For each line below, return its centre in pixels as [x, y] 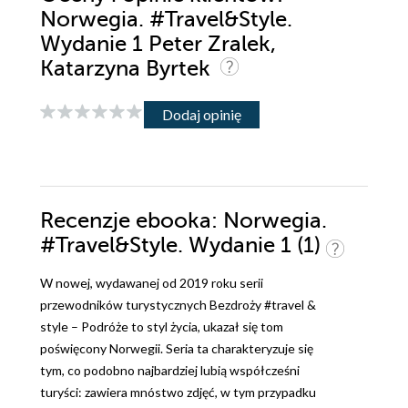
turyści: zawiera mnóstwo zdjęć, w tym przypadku [178, 393]
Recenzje [88, 221]
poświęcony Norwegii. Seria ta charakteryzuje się [177, 349]
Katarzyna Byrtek [128, 69]
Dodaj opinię [202, 114]
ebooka [173, 221]
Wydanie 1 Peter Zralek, [158, 45]
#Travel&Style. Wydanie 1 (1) [183, 246]
